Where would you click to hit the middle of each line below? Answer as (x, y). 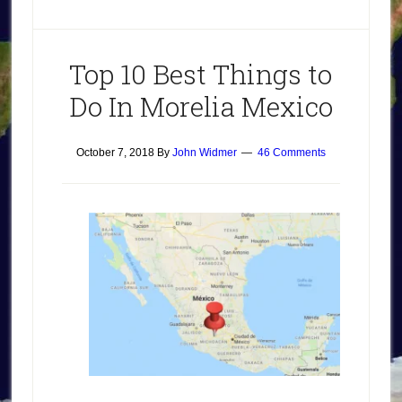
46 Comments (291, 153)
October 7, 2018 (115, 153)
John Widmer (204, 153)
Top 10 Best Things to (201, 74)
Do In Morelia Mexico (201, 106)
